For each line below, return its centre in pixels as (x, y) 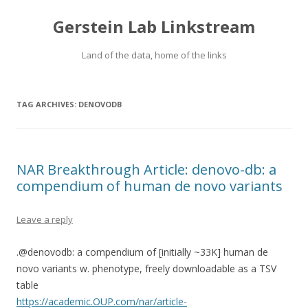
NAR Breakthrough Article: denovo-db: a (146, 169)
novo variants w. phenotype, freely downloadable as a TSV (146, 268)
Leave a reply (45, 219)
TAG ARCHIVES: (47, 104)
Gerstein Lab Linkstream (154, 26)
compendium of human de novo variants (150, 186)
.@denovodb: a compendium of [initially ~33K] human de (142, 252)
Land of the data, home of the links (154, 55)
